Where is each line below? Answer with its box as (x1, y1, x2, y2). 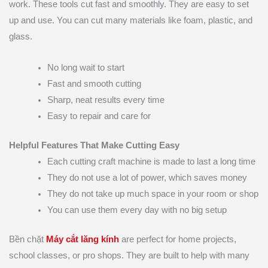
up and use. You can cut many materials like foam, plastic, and (9, 15, 252, 25)
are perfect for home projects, (119, 234, 236, 244)
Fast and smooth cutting (47, 79, 141, 89)
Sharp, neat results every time (47, 95, 165, 105)
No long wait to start (47, 63, 124, 73)
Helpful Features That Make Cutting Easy (9, 141, 179, 151)
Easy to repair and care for (47, 111, 151, 121)
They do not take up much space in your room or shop (47, 189, 258, 199)
